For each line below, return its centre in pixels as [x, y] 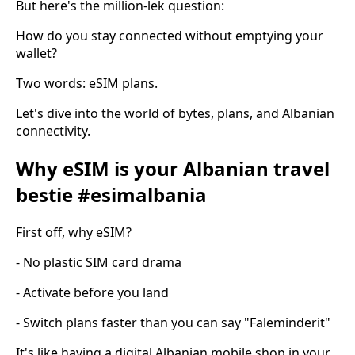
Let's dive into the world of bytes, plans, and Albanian [175, 113]
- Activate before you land [92, 292]
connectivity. [53, 130]
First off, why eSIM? [74, 232]
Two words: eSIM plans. [87, 83]
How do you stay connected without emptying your [170, 35]
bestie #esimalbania [111, 194]
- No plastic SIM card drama [99, 262]
